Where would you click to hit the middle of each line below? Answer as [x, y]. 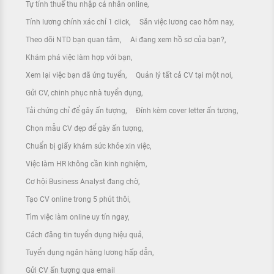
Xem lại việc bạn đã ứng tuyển [76, 76]
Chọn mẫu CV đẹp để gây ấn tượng [84, 129]
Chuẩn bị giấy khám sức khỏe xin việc [88, 146]
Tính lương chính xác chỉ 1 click [77, 22]
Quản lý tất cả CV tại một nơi [183, 76]
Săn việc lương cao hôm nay [186, 22]
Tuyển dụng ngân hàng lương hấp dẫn [89, 253]
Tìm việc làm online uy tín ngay [77, 217]
